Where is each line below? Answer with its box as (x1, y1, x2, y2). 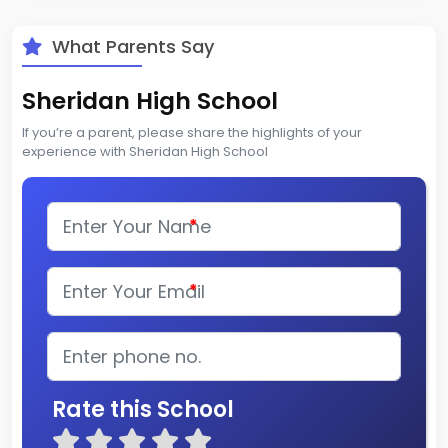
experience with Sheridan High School (22, 141, 268, 161)
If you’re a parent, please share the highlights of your (22, 122, 362, 142)
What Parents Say (47, 33, 214, 59)
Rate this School (52, 393, 234, 425)
